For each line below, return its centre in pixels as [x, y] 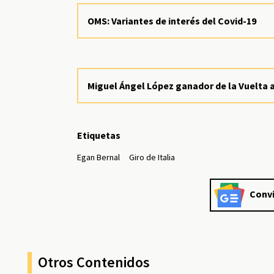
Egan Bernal [99, 157]
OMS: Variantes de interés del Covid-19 [172, 20]
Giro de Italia [152, 157]
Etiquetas [99, 135]
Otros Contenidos [94, 262]
